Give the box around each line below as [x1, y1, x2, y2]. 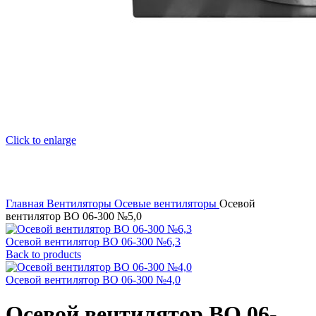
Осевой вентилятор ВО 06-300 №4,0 [6, 273, 181, 286]
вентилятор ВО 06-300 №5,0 [6, 209, 142, 222]
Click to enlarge [6, 133, 76, 146]
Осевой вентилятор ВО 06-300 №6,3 [6, 235, 181, 248]
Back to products [6, 248, 81, 260]
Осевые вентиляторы [114, 197, 219, 209]
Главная [6, 197, 47, 209]
